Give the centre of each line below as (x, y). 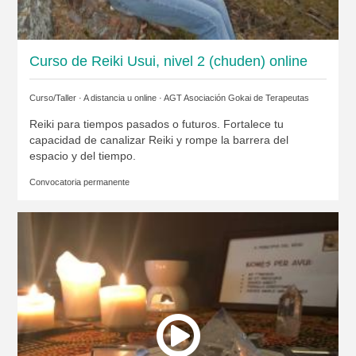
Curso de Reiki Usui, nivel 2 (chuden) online (168, 62)
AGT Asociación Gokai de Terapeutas (236, 98)
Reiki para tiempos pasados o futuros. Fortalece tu (156, 124)
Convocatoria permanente (79, 182)
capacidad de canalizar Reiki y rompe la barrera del (159, 140)
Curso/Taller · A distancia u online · (96, 98)
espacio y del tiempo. (82, 156)
